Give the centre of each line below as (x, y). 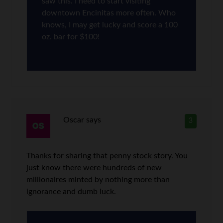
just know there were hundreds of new (94, 168)
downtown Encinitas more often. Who (109, 13)
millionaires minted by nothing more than (98, 180)
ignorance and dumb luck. (71, 192)
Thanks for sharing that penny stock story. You (107, 156)
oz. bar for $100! (71, 37)
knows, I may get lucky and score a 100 (110, 25)
